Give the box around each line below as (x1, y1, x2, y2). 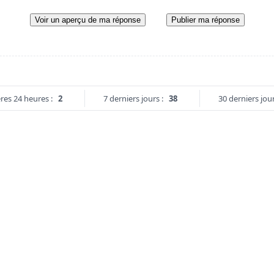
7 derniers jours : (103, 92, 163, 104)
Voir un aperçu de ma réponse (34, 15, 141, 24)
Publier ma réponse (171, 15, 240, 24)
